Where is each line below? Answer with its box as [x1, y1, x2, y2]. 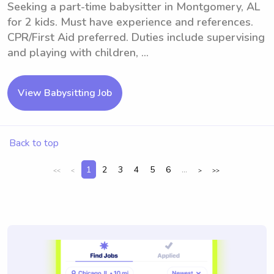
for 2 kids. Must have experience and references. [7, 15, 253, 29]
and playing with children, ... [7, 45, 149, 60]
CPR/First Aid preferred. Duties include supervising [7, 30, 265, 45]
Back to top [9, 136, 59, 150]
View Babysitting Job [18, 86, 112, 100]
